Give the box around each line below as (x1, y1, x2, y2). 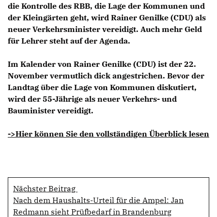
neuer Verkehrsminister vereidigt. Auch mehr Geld (8, 24, 202, 34)
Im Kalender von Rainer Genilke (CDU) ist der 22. (8, 59, 196, 69)
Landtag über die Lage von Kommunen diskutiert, (8, 82, 197, 92)
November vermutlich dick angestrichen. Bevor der (8, 70, 204, 80)
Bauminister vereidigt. (8, 105, 93, 115)
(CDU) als (170, 12, 206, 22)
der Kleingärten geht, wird (8, 12, 111, 22)
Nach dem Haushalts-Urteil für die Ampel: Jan (13, 195, 184, 205)
